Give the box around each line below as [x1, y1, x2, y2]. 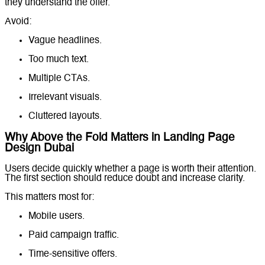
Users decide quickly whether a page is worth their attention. [5, 164, 256, 174]
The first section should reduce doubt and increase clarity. [5, 174, 245, 184]
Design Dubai [5, 143, 74, 154]
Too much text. [28, 54, 89, 64]
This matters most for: [5, 193, 94, 203]
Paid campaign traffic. [28, 231, 119, 241]
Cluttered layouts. [28, 111, 102, 121]
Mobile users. [28, 212, 85, 222]
